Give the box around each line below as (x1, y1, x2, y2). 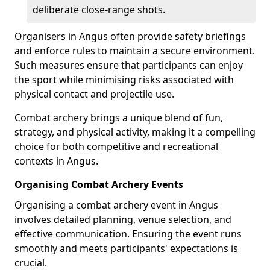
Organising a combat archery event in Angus (14, 198, 218, 212)
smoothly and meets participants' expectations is (14, 241, 238, 255)
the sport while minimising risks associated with (14, 72, 234, 86)
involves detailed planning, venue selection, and (14, 212, 231, 226)
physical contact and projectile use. (14, 87, 174, 101)
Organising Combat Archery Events (14, 177, 183, 191)
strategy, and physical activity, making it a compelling (14, 125, 256, 139)
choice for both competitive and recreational (14, 139, 218, 153)
